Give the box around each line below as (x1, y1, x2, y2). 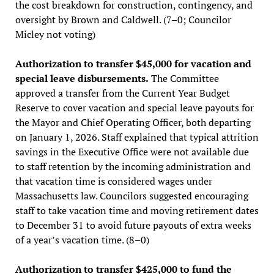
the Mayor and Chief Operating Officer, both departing (15, 115, 251, 129)
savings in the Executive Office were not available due (15, 144, 249, 158)
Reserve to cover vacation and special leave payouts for (15, 100, 254, 114)
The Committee (148, 71, 219, 85)
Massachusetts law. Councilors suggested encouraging (15, 188, 248, 202)
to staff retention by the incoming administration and (15, 159, 251, 173)
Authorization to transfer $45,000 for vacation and (15, 56, 251, 70)
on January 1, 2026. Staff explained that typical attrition (15, 130, 259, 144)
